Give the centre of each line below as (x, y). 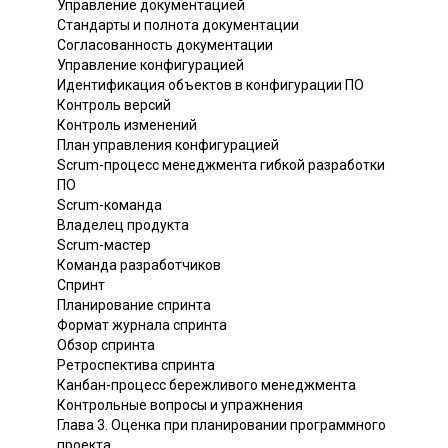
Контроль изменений (127, 124)
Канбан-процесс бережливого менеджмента (206, 384)
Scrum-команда (109, 204)
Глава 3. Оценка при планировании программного (221, 424)
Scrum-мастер (104, 244)
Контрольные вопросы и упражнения (180, 404)
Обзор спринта (106, 344)
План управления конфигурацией (168, 144)
